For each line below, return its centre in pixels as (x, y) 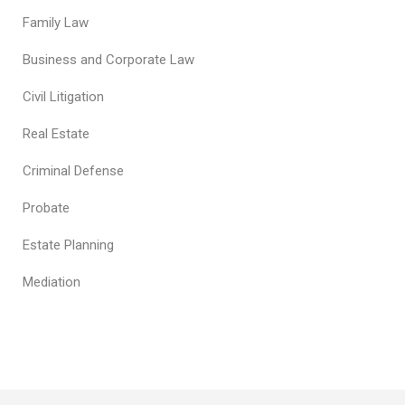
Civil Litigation (63, 97)
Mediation (52, 282)
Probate (46, 208)
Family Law (56, 23)
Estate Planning (68, 245)
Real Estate (56, 134)
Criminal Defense (73, 171)
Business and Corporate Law (108, 60)
